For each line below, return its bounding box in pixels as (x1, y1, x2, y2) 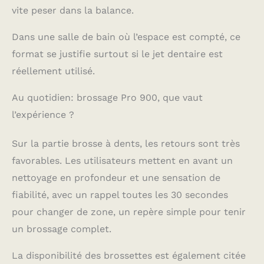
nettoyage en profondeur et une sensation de (12, 172, 220, 184)
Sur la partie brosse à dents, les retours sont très (12, 138, 240, 150)
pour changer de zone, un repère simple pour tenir (12, 206, 246, 218)
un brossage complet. (12, 223, 111, 235)
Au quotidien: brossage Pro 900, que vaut (12, 92, 203, 104)
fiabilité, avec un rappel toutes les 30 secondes (12, 189, 228, 201)
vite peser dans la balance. (12, 5, 134, 16)
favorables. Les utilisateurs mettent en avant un (12, 155, 233, 167)
